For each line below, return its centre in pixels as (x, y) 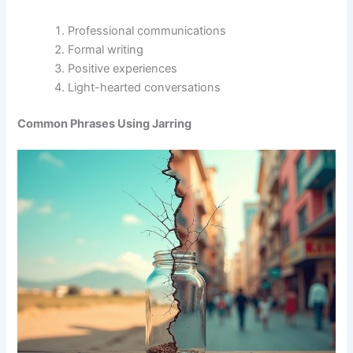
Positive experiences (123, 68)
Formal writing (106, 49)
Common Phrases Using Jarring (105, 123)
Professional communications (147, 30)
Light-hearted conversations (145, 87)
